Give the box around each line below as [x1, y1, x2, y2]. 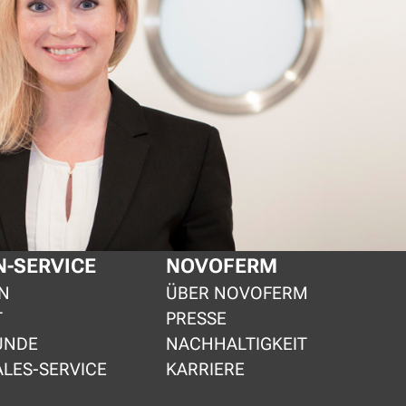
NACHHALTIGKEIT [166, 333, 308, 355]
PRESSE [166, 308, 227, 330]
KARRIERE [166, 359, 246, 381]
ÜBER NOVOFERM [166, 283, 309, 304]
